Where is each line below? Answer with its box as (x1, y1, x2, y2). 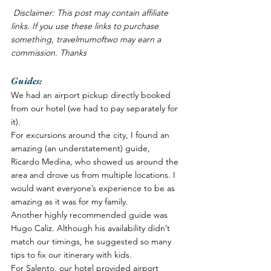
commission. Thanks (11, 47, 87, 58)
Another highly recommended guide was (11, 209, 170, 220)
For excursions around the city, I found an (11, 129, 172, 140)
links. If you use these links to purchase (11, 20, 161, 31)
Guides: (11, 74, 42, 87)
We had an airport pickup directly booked (11, 89, 173, 100)
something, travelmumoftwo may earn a (11, 33, 163, 45)
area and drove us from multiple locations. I (11, 169, 178, 180)
